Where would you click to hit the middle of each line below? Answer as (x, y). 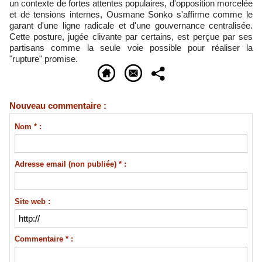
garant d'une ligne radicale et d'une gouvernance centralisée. (131, 25)
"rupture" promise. (44, 59)
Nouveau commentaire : (58, 106)
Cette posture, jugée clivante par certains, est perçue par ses (131, 37)
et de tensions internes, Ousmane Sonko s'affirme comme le (131, 14)
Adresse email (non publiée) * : (70, 164)
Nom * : (28, 126)
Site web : (32, 201)
